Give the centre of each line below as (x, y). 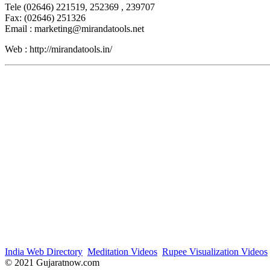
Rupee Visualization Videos (215, 252)
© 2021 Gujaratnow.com (52, 263)
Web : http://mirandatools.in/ (58, 49)
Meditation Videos (122, 252)
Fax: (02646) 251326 (45, 18)
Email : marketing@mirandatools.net (74, 29)
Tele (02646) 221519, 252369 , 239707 (80, 7)
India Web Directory (44, 252)
